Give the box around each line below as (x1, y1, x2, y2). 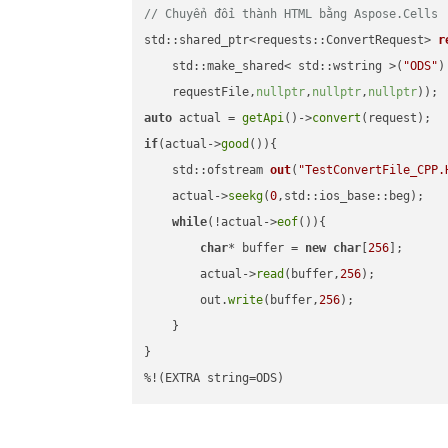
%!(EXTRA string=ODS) (144, 371, 285, 386)
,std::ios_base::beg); (277, 189, 425, 204)
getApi (242, 111, 285, 126)
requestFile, (144, 85, 257, 100)
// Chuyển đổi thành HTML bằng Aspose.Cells (144, 7, 439, 22)
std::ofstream (172, 163, 271, 178)
